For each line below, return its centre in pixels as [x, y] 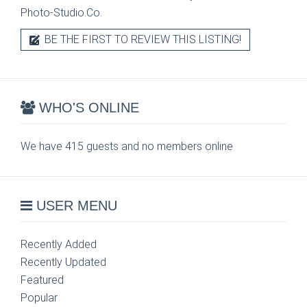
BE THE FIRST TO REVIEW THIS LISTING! [142, 39]
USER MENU [75, 206]
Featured [42, 280]
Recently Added [59, 244]
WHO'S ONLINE [87, 108]
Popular [39, 298]
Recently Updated [63, 262]
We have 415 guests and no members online [127, 146]
